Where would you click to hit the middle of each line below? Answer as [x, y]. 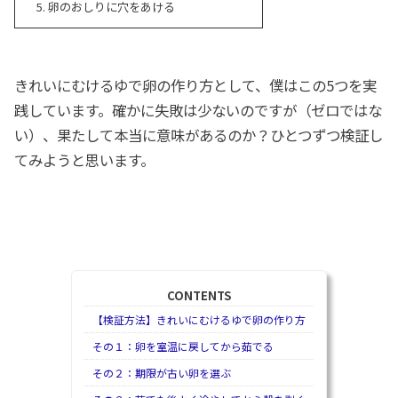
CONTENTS [199, 296]
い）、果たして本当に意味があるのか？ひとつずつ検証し [199, 135]
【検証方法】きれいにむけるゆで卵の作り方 [199, 320]
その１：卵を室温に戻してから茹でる [183, 346]
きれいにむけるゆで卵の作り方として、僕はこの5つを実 [196, 85]
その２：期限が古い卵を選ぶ [161, 373]
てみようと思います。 [85, 159]
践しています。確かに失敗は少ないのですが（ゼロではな [199, 110]
